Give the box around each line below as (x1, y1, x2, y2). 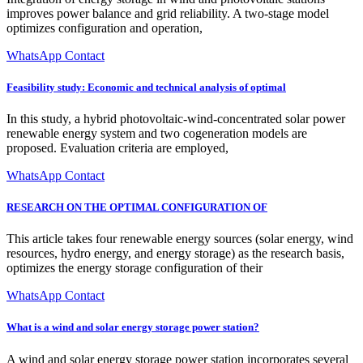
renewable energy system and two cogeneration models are (6, 126, 307, 140)
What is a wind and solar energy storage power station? (6, 321, 259, 334)
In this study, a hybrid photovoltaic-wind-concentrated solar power (6, 111, 345, 126)
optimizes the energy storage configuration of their (6, 261, 263, 275)
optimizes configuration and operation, (6, 20, 203, 35)
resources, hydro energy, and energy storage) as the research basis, (6, 246, 344, 261)
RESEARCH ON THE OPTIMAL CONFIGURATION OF (6, 201, 267, 214)
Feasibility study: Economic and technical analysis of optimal (6, 80, 286, 93)
